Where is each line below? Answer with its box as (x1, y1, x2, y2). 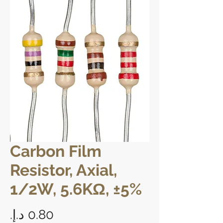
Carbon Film (10, 141, 102, 160)
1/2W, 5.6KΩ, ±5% (10, 179, 142, 198)
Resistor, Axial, (10, 160, 117, 179)
